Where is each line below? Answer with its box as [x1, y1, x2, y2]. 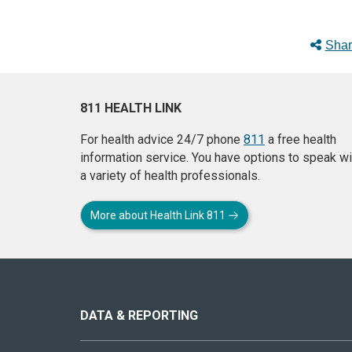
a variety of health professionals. [80, 167, 260, 183]
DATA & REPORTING [80, 307, 198, 323]
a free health [265, 131, 336, 147]
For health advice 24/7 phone [80, 131, 244, 147]
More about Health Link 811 [90, 208, 228, 222]
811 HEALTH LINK [80, 100, 181, 115]
